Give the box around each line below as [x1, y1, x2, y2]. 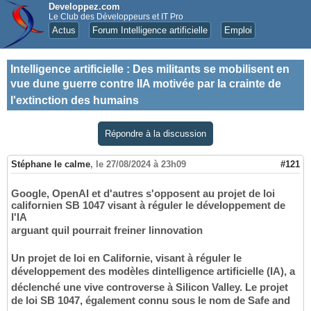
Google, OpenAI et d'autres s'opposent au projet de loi [11, 187, 275, 200]
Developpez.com [49, 1, 120, 12]
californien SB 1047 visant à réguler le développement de [11, 199, 285, 212]
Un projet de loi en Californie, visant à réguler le [11, 252, 242, 264]
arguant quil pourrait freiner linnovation [11, 224, 203, 237]
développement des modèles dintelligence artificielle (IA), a [11, 265, 295, 278]
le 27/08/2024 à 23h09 [96, 159, 186, 170]
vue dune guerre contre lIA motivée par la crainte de [10, 78, 281, 90]
